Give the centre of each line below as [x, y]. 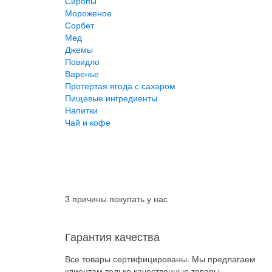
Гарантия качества [112, 236]
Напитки [81, 110]
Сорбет [80, 25]
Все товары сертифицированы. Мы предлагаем [160, 259]
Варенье [82, 73]
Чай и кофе [88, 122]
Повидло [82, 61]
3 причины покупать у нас [116, 199]
